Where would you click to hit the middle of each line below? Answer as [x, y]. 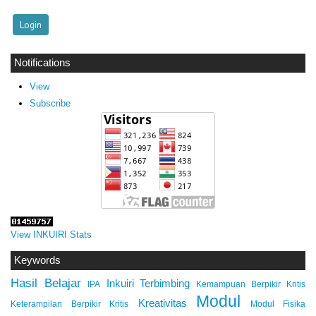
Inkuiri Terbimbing [148, 284]
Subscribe [50, 103]
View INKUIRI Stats [51, 235]
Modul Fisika [278, 304]
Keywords [37, 260]
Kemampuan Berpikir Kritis [251, 285]
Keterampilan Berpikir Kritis [69, 304]
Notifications [42, 63]
